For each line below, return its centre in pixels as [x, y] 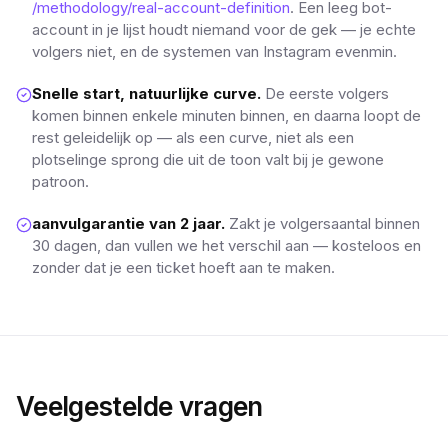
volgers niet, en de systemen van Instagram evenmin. [214, 51]
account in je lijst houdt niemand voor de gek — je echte [224, 29]
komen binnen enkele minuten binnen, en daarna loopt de [226, 115]
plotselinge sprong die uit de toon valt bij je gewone [208, 159]
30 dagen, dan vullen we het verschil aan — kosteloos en [226, 245]
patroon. [60, 181]
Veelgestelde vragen [139, 406]
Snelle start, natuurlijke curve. [148, 93]
